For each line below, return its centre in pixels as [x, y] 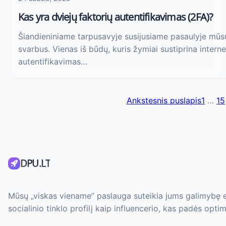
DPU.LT [35, 164]
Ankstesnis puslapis [164, 101]
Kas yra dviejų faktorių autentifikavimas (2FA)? [116, 17]
